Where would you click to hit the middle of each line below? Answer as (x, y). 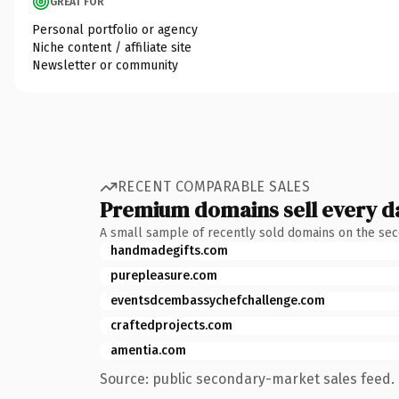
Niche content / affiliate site (112, 47)
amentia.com (148, 350)
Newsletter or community (105, 65)
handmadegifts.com (169, 250)
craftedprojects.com (171, 325)
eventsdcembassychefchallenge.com (218, 300)
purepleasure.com (164, 275)
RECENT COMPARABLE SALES (214, 187)
